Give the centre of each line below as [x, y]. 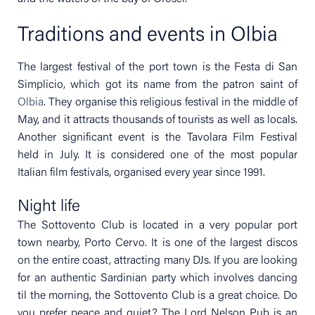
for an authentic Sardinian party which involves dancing [157, 279]
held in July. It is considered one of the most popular [157, 156]
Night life [49, 207]
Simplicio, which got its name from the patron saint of [157, 85]
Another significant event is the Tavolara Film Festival [157, 138]
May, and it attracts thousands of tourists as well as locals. [157, 121]
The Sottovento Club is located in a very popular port [157, 226]
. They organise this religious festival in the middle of [171, 103]
